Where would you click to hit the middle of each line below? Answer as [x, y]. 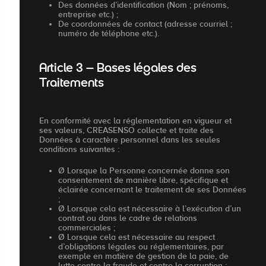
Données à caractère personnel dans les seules [130, 139]
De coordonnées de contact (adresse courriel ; [145, 24]
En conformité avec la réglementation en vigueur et [135, 120]
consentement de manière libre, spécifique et [143, 180]
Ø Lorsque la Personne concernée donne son [144, 170]
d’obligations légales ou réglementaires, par [141, 246]
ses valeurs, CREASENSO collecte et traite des [126, 130]
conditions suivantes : [79, 149]
